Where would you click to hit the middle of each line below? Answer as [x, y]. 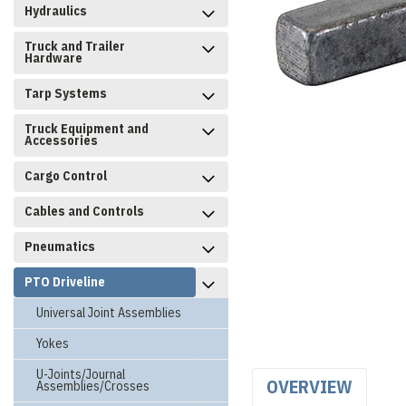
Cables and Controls [84, 211]
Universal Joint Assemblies [109, 313]
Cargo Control [66, 176]
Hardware [53, 58]
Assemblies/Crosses [93, 386]
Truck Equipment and [87, 129]
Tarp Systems [66, 93]
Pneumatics [60, 246]
